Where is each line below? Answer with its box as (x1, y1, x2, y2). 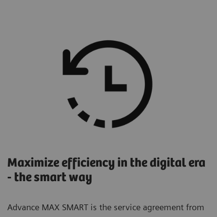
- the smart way (7, 170, 92, 185)
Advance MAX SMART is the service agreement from (7, 202, 204, 213)
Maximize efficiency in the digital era (7, 156, 205, 170)
